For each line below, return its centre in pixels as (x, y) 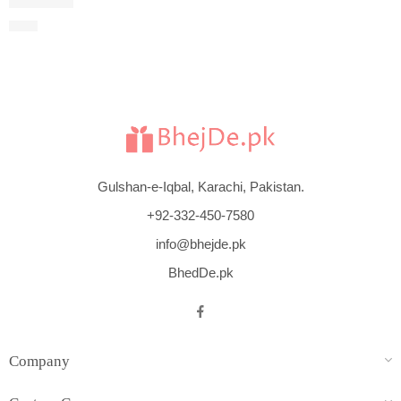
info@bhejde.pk (200, 244)
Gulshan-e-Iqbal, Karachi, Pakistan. (200, 187)
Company (39, 361)
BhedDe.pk (200, 273)
